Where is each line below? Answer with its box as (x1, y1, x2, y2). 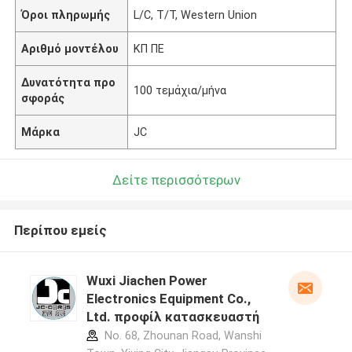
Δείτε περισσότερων (112, 171, 240, 188)
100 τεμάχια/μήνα (134, 83, 227, 97)
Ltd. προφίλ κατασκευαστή (86, 309, 259, 325)
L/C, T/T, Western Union (134, 8, 258, 21)
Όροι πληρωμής (21, 8, 111, 21)
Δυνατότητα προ (21, 75, 116, 89)
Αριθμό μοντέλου (21, 42, 119, 55)
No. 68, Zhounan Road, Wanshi (101, 329, 262, 343)
